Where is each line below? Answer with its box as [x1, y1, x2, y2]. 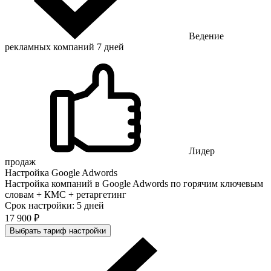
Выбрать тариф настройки [10, 226, 106, 235]
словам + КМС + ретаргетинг [5, 189, 126, 200]
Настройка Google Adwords [5, 167, 117, 178]
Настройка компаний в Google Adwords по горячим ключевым [5, 178, 263, 189]
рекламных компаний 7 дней [5, 41, 124, 52]
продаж [5, 156, 36, 167]
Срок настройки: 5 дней [5, 200, 104, 211]
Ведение [189, 30, 224, 41]
